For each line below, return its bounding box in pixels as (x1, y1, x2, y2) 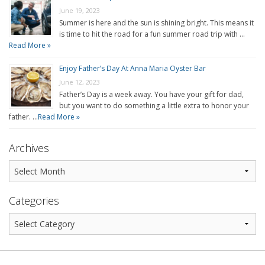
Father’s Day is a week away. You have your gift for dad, (59, 89, 244, 100)
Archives (9, 141, 49, 156)
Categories (9, 193, 59, 208)
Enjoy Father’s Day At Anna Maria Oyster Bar (59, 63, 206, 74)
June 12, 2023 (59, 77, 100, 87)
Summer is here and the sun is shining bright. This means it (59, 18, 254, 28)
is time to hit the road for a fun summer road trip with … (59, 29, 245, 40)
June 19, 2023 (59, 6, 100, 15)
